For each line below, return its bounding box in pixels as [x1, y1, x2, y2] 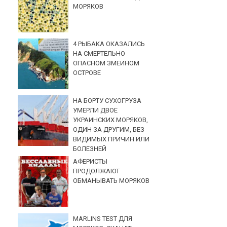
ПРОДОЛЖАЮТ [73, 167, 120, 175]
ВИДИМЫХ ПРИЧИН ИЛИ [73, 135, 150, 143]
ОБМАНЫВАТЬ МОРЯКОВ [73, 177, 150, 185]
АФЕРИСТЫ [73, 158, 108, 166]
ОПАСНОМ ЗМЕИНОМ [73, 59, 140, 67]
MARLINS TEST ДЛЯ [73, 214, 133, 222]
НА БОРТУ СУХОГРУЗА [73, 97, 142, 105]
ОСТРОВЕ [73, 68, 101, 77]
